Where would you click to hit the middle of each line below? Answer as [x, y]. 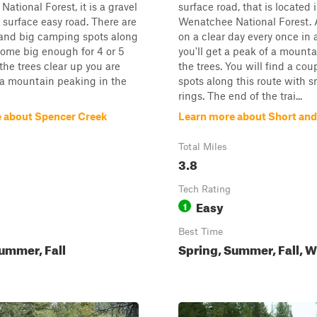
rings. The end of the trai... [240, 96]
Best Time [201, 231]
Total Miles [203, 146]
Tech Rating [204, 189]
